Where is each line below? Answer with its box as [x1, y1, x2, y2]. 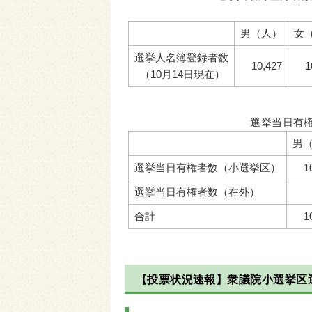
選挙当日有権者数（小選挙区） [134, 162, 281, 174]
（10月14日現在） [134, 69, 228, 81]
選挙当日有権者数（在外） [134, 187, 260, 198]
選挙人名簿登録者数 [134, 52, 228, 64]
